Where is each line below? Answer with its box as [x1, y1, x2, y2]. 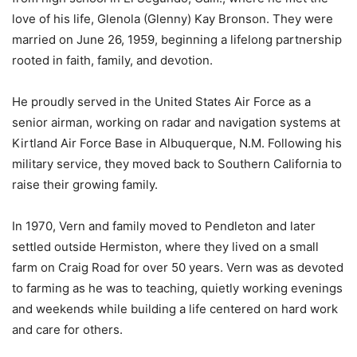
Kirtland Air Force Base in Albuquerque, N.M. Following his [12, 135, 342, 151]
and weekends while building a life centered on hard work [12, 300, 338, 316]
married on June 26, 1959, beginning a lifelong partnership [12, 31, 342, 47]
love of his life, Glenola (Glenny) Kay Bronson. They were [12, 10, 333, 26]
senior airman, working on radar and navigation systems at [12, 114, 340, 130]
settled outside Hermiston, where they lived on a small [12, 238, 319, 254]
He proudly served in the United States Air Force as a [12, 93, 311, 109]
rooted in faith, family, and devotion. [12, 52, 213, 68]
